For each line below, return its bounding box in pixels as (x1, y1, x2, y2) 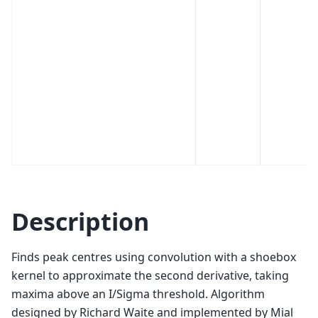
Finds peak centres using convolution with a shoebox (11, 249, 296, 265)
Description (11, 205, 149, 238)
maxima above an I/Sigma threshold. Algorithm (11, 286, 265, 302)
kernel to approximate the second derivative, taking (11, 268, 289, 284)
